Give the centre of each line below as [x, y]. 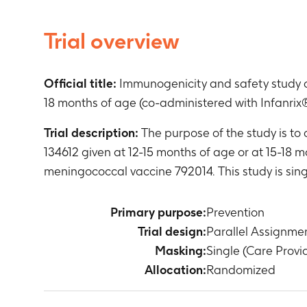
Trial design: [172, 231]
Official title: [80, 83]
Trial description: [91, 133]
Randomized [241, 270]
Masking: [181, 250]
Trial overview [112, 41]
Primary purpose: [158, 212]
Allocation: [175, 270]
